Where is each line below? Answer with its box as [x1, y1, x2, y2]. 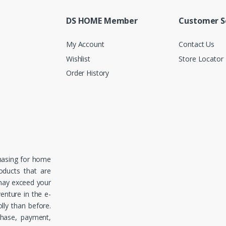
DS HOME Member [66, 15, 138, 27]
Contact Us [179, 39, 214, 49]
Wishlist [66, 53, 90, 64]
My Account [66, 39, 104, 49]
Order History [66, 68, 109, 78]
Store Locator [179, 53, 223, 64]
